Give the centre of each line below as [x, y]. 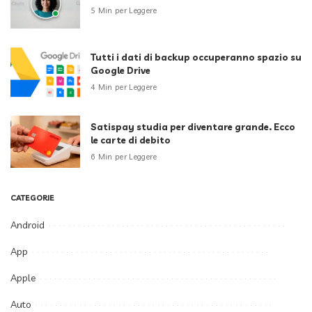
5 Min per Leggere [124, 11]
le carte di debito [131, 140]
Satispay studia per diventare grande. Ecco [193, 126]
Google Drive [120, 70]
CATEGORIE [32, 197]
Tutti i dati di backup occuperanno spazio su [196, 57]
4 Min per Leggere [124, 87]
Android [28, 225]
